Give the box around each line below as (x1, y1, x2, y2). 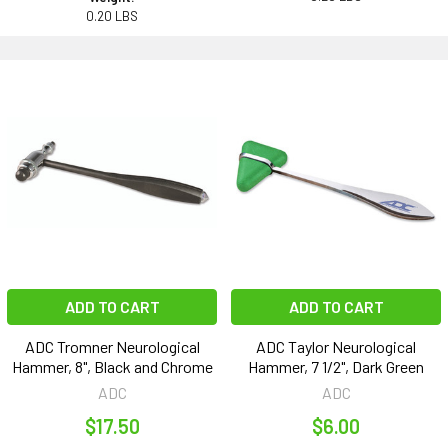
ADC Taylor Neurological (256, 337, 416, 357)
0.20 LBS (86, 8, 138, 25)
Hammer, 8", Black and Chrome (11, 357, 213, 377)
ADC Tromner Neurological (24, 337, 200, 357)
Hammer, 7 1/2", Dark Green (248, 357, 424, 377)
